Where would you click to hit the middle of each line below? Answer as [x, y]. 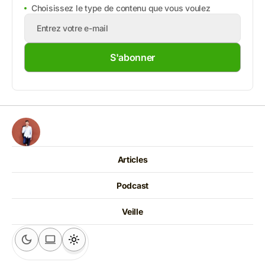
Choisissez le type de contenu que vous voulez [121, 8]
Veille [132, 211]
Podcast [132, 185]
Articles [132, 159]
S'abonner [132, 57]
